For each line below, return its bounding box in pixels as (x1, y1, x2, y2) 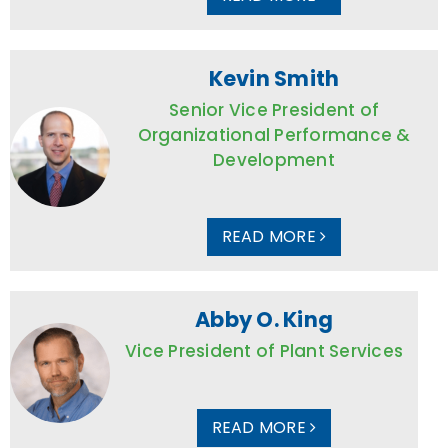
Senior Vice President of (169, 97, 379, 122)
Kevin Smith (208, 63, 340, 93)
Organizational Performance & (137, 122, 411, 147)
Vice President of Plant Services (125, 338, 403, 363)
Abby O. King (195, 304, 333, 334)
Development (213, 147, 335, 172)
